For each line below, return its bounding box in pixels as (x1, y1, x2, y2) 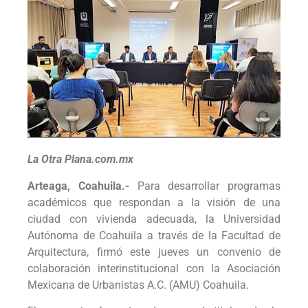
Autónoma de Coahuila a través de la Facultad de (27, 228, 280, 242)
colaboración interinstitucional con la (27, 261, 227, 275)
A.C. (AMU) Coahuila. (147, 278, 249, 291)
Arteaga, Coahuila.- (27, 179, 129, 192)
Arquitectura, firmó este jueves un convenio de (27, 245, 280, 258)
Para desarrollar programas (129, 179, 280, 192)
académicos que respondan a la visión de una (27, 195, 280, 209)
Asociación (227, 261, 280, 275)
